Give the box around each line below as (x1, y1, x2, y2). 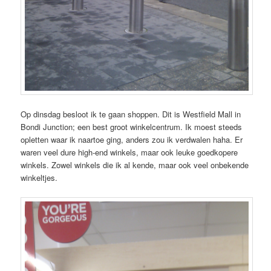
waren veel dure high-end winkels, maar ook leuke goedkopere (21, 146, 238, 158)
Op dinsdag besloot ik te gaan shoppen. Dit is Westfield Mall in (21, 108, 241, 120)
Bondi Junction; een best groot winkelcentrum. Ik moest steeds (21, 121, 243, 133)
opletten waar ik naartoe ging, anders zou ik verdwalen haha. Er (21, 134, 243, 146)
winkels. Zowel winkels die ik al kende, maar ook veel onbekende (21, 159, 249, 171)
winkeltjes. (21, 172, 58, 184)
